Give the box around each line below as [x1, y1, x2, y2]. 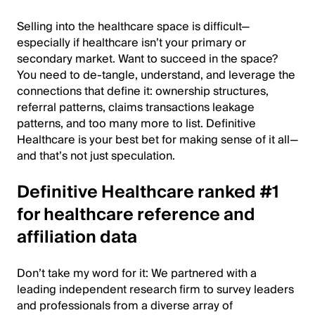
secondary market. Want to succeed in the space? [17, 49, 278, 69]
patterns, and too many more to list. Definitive [17, 113, 256, 134]
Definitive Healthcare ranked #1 [17, 177, 279, 207]
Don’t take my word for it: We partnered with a [17, 263, 257, 283]
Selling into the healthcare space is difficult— [17, 16, 250, 37]
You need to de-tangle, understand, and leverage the [17, 65, 295, 85]
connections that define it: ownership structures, [17, 81, 269, 101]
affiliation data [17, 222, 137, 252]
